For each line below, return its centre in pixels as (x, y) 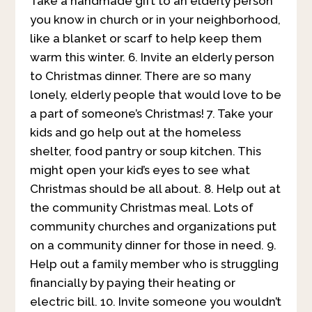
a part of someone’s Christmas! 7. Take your (151, 114)
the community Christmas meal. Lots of (141, 208)
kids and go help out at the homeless (135, 132)
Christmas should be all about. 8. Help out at (155, 189)
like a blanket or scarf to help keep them (146, 38)
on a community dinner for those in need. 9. (153, 245)
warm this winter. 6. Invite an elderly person (152, 57)
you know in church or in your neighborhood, (155, 19)
